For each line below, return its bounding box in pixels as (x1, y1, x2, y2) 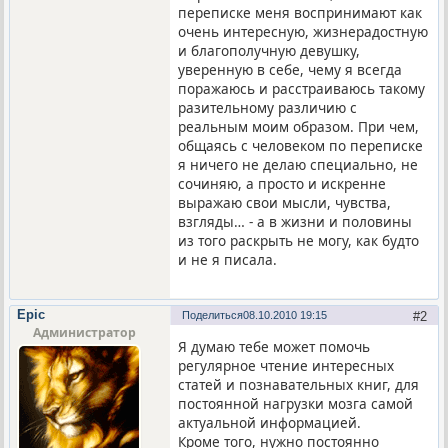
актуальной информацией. (178, 413, 362, 433)
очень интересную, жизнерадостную (178, 21, 429, 41)
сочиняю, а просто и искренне (178, 173, 387, 193)
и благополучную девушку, (178, 40, 361, 60)
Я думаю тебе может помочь (178, 337, 371, 357)
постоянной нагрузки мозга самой (178, 394, 414, 414)
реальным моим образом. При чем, (178, 116, 420, 136)
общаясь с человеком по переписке (178, 135, 424, 155)
